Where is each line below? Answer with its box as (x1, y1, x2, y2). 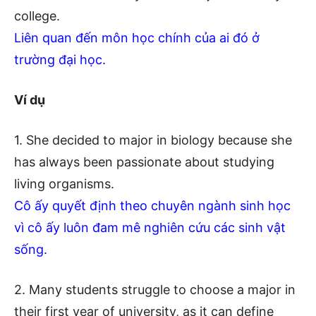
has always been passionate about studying (14, 154, 274, 169)
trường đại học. (14, 51, 106, 67)
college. (14, 8, 60, 23)
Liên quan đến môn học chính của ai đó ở (14, 30, 260, 45)
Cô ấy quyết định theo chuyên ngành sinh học (14, 197, 291, 213)
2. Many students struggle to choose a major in (14, 281, 296, 297)
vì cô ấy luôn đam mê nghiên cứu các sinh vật (14, 219, 286, 235)
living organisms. (14, 176, 114, 191)
